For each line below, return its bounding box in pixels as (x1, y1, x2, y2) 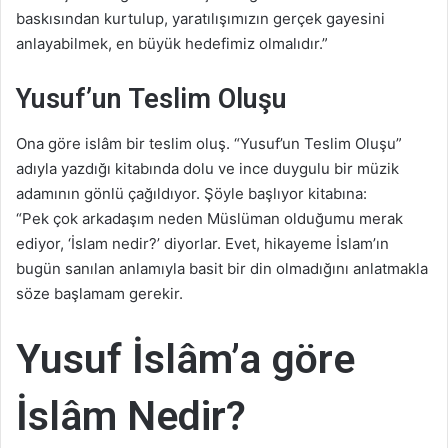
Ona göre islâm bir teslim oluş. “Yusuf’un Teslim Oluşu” (16, 134, 402, 154)
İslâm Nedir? (16, 392, 246, 441)
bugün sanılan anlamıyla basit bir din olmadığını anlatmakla (16, 259, 428, 279)
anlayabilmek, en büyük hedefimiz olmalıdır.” (16, 33, 328, 53)
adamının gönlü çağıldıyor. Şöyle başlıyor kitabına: (16, 184, 367, 204)
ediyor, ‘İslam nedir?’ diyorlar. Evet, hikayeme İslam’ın (16, 234, 389, 254)
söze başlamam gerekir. (16, 284, 183, 304)
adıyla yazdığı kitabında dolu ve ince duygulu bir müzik (16, 159, 399, 179)
